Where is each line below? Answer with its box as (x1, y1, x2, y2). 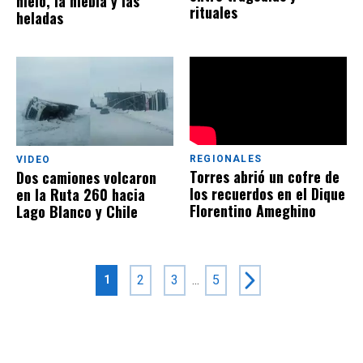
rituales (190, 2, 237, 23)
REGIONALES (190, 153, 262, 165)
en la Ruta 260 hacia (16, 183, 145, 205)
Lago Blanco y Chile (16, 200, 138, 222)
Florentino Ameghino (190, 200, 316, 222)
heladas (16, 7, 63, 29)
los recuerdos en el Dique (190, 183, 345, 205)
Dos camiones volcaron (16, 166, 156, 188)
